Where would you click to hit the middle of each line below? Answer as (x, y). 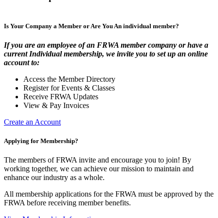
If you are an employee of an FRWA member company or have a (106, 45)
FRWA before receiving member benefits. (67, 203)
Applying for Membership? (41, 141)
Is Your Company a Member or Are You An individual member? (91, 26)
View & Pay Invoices (56, 106)
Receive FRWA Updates (61, 97)
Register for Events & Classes (69, 88)
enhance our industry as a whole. (54, 178)
